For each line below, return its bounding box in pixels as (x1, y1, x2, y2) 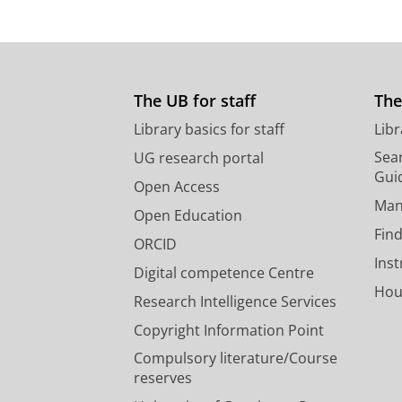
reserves (134, 368, 192, 389)
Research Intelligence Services (134, 292, 336, 312)
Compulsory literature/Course (134, 348, 337, 369)
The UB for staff (134, 90, 256, 112)
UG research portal (134, 148, 264, 169)
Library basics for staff (134, 119, 284, 140)
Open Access (134, 177, 220, 197)
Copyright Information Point (134, 320, 324, 341)
